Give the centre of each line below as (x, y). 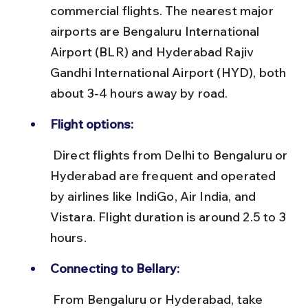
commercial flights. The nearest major (163, 10)
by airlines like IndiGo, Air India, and (154, 196)
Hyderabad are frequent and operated (164, 175)
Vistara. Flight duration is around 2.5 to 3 (169, 217)
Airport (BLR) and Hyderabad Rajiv (153, 52)
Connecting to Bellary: (115, 268)
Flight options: (92, 124)
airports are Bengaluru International (156, 31)
